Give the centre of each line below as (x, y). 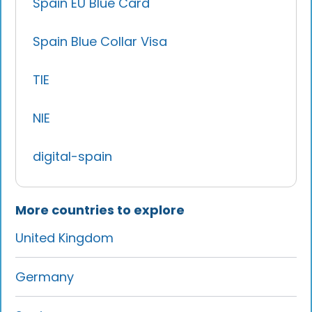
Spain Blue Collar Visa (100, 41)
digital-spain (73, 156)
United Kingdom (65, 237)
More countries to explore (100, 210)
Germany (45, 276)
